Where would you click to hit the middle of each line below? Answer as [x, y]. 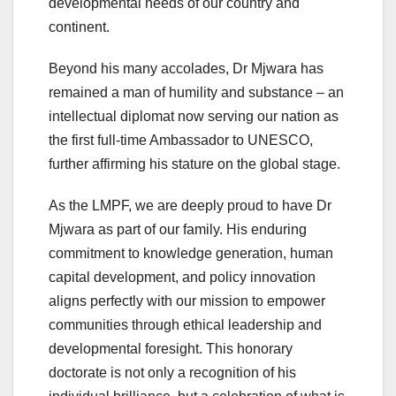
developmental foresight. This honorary [171, 349]
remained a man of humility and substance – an [196, 93]
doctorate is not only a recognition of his [172, 373]
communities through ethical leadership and [185, 325]
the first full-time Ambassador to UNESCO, [181, 141]
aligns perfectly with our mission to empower [187, 301]
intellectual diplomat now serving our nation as [194, 117]
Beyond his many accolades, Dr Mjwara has [186, 69]
